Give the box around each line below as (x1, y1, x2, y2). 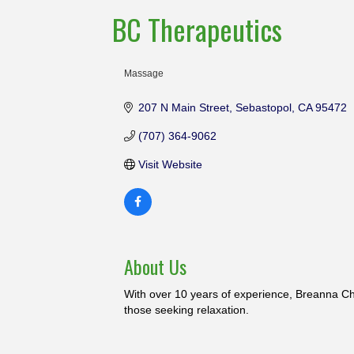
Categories (123, 76, 169, 93)
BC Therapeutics (112, 7, 282, 50)
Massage (124, 67, 164, 79)
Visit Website (137, 157, 202, 171)
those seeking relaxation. (124, 303, 249, 316)
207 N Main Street (137, 100, 229, 114)
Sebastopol (235, 100, 292, 114)
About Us (124, 251, 186, 281)
